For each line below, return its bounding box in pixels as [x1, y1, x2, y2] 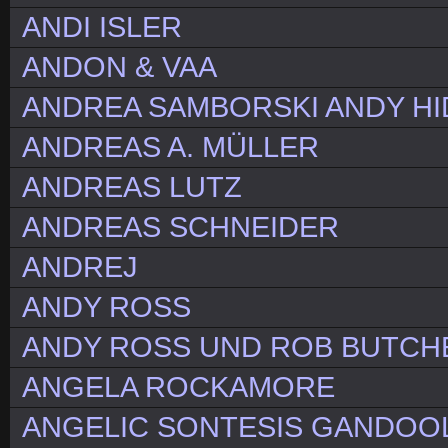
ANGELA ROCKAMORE [22, 371, 335, 404]
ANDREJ [22, 251, 138, 284]
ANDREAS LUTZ [22, 171, 242, 204]
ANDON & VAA [22, 51, 217, 84]
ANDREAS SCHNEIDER [22, 211, 339, 244]
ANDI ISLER [22, 11, 182, 44]
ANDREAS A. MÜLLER [22, 131, 319, 164]
